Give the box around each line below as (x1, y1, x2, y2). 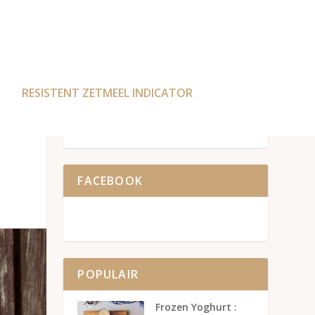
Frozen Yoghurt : (155, 300, 238, 314)
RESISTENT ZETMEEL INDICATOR (21, 84, 193, 101)
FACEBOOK (77, 172, 143, 188)
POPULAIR (77, 266, 139, 282)
